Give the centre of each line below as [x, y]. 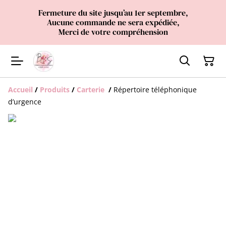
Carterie [92, 90]
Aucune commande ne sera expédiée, [113, 22]
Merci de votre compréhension [113, 32]
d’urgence [25, 102]
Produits [55, 90]
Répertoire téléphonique [155, 90]
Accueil [20, 90]
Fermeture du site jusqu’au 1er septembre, [113, 13]
